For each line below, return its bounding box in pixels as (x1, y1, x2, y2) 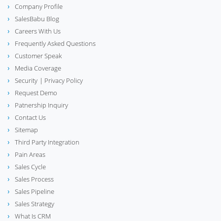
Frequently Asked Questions (15, 38, 96, 48)
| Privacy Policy (39, 75, 83, 85)
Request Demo (15, 88, 57, 97)
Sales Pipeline (15, 186, 54, 196)
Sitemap (15, 125, 38, 134)
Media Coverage (15, 63, 61, 73)
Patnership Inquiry (15, 100, 68, 110)
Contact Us (15, 112, 46, 122)
